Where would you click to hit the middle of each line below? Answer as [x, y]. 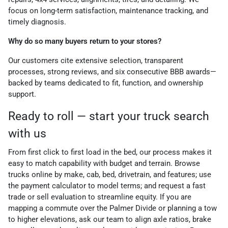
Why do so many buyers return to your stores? [85, 41]
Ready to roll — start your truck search [109, 117]
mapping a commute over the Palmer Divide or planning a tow [112, 208]
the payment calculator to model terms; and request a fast [107, 186]
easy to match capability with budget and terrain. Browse [104, 164]
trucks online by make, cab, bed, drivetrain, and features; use [110, 175]
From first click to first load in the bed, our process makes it [110, 152]
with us [27, 134]
